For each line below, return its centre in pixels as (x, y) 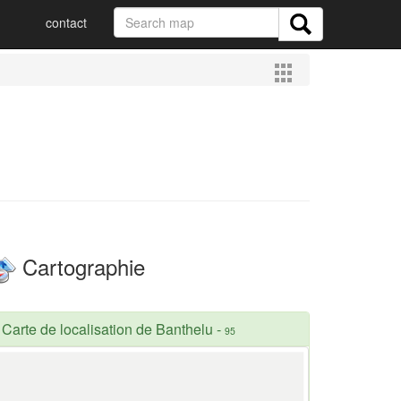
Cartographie (81, 266)
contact (66, 22)
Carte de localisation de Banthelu (107, 328)
